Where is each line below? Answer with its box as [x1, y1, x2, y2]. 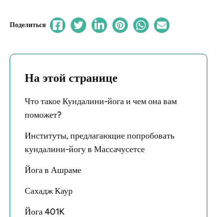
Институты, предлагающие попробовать [25, 130, 174, 141]
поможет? [25, 109, 62, 120]
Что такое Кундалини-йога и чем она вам [25, 96, 177, 107]
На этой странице [25, 71, 118, 85]
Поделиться [10, 21, 46, 29]
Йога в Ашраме [25, 165, 81, 175]
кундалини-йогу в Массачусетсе [25, 144, 145, 155]
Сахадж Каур [25, 186, 73, 196]
